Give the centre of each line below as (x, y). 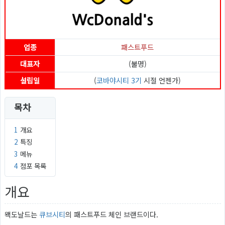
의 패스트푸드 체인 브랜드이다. (111, 214)
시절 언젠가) (161, 80)
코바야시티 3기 (119, 80)
